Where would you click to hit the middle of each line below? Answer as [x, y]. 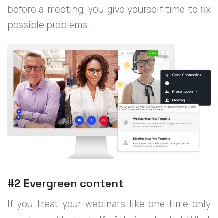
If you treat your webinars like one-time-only [109, 204]
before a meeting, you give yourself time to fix [109, 9]
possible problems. [48, 25]
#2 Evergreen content [65, 184]
